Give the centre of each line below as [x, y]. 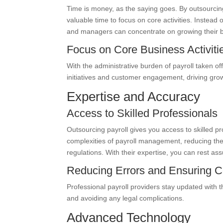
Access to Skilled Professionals [142, 113]
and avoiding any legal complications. [126, 198]
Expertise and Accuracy [134, 97]
